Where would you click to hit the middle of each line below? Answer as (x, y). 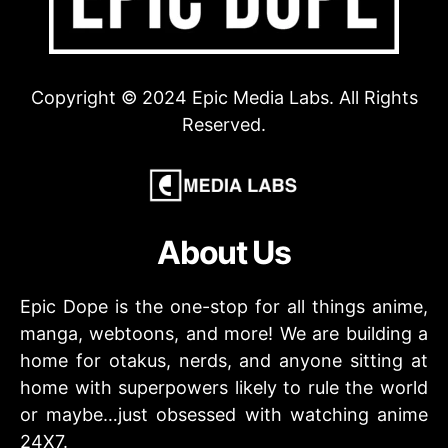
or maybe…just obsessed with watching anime (224, 414)
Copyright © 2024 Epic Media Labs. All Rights (224, 97)
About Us (224, 252)
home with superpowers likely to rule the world (224, 387)
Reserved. (224, 124)
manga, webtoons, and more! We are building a (224, 333)
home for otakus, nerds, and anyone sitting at (224, 360)
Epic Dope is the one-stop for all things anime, (224, 306)
